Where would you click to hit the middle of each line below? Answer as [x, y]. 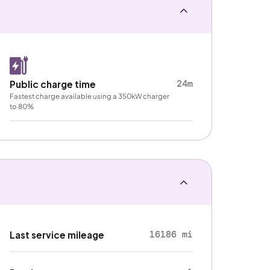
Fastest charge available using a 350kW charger [90, 96]
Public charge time [53, 84]
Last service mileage [57, 235]
